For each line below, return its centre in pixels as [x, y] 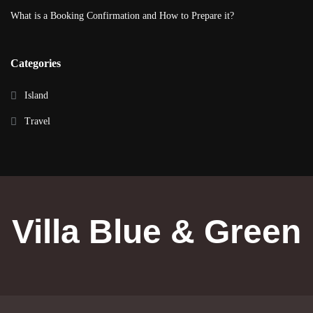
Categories [36, 63]
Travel [37, 121]
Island [36, 95]
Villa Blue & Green [156, 231]
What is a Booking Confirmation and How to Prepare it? [122, 15]
